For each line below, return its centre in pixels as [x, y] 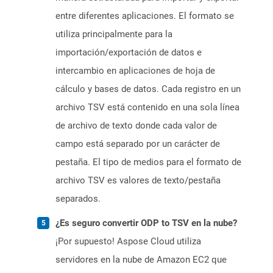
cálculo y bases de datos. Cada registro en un [148, 89]
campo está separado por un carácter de [138, 144]
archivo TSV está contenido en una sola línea [147, 108]
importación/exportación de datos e [129, 53]
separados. [78, 199]
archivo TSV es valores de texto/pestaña [138, 181]
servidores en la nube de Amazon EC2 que [141, 260]
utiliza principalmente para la [114, 34]
